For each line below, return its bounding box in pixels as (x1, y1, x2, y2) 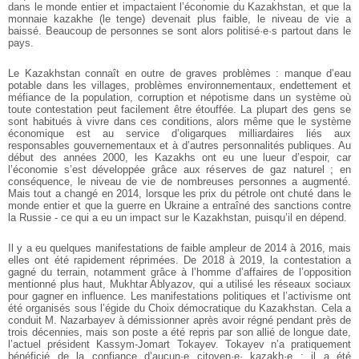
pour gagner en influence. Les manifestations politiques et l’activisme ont (8, 290, 351, 303)
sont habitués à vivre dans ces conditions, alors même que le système (8, 115, 351, 128)
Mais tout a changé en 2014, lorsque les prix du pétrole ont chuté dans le (8, 188, 351, 200)
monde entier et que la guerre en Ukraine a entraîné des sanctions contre (8, 200, 351, 212)
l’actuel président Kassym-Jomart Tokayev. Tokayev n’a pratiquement (8, 338, 351, 351)
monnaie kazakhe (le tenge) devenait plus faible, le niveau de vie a (8, 13, 351, 26)
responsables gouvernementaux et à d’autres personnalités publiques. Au (8, 139, 351, 152)
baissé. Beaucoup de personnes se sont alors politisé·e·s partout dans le (8, 25, 351, 38)
